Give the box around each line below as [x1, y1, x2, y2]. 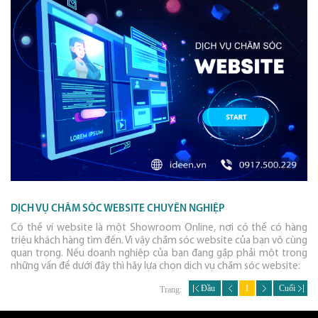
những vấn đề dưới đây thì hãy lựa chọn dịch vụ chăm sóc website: [11, 261, 300, 273]
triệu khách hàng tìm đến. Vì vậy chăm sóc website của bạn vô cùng [11, 236, 307, 247]
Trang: [160, 285, 182, 295]
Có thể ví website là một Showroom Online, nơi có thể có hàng [11, 223, 307, 234]
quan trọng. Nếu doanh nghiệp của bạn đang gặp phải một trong [11, 248, 307, 260]
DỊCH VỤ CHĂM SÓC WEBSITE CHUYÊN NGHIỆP [11, 204, 224, 215]
